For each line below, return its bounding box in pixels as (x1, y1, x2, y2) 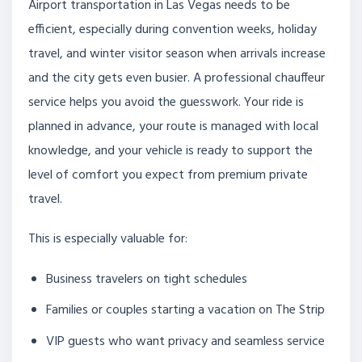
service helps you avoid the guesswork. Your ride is (28, 92, 304, 114)
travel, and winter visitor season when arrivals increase (28, 44, 326, 65)
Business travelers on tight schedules (46, 268, 248, 290)
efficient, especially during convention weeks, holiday (28, 19, 317, 41)
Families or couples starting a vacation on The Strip (46, 300, 326, 322)
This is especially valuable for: (28, 229, 187, 250)
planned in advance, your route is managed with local (28, 116, 318, 138)
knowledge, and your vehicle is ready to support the (28, 141, 313, 162)
